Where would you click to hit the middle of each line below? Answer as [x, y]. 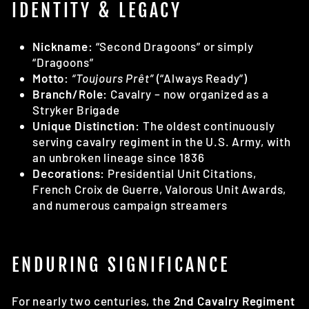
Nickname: [63, 46]
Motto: [51, 78]
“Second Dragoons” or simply [173, 46]
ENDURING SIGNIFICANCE [121, 265]
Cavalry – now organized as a [188, 93]
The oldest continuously [208, 125]
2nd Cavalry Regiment [234, 300]
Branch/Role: [70, 93]
